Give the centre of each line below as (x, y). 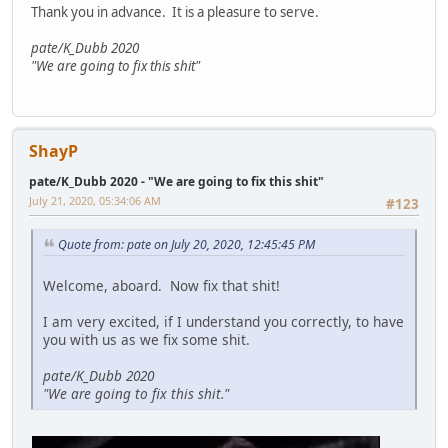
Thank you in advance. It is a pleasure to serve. (175, 11)
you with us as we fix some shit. (146, 339)
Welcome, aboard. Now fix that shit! (161, 285)
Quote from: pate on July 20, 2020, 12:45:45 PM (186, 245)
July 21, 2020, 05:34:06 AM (95, 200)
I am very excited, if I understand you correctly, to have (223, 321)
